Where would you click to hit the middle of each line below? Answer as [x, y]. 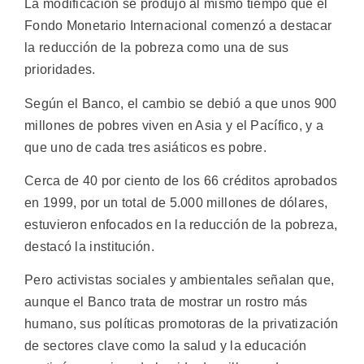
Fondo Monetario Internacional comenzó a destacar [178, 26]
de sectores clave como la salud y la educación [166, 346]
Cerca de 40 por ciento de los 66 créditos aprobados [181, 180]
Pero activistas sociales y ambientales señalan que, [180, 280]
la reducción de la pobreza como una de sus [157, 48]
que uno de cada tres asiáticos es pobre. [145, 147]
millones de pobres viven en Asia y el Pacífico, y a [174, 125]
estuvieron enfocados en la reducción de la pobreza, [181, 224]
